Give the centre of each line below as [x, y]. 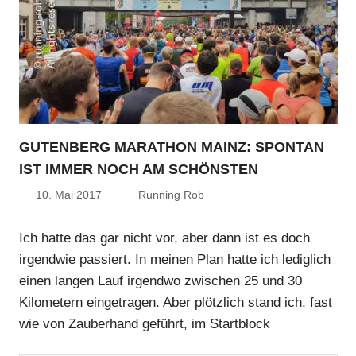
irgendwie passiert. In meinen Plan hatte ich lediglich [175, 259]
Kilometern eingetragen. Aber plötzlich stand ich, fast [176, 302]
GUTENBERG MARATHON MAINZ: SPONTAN [172, 147]
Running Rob [171, 195]
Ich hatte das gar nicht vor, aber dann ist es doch [164, 238]
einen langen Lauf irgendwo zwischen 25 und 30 [161, 281]
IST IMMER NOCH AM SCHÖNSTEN [139, 170]
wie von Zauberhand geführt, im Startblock [145, 323]
